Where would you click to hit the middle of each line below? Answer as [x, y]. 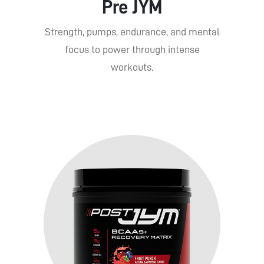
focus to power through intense [132, 49]
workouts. [132, 67]
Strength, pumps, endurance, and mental [132, 32]
